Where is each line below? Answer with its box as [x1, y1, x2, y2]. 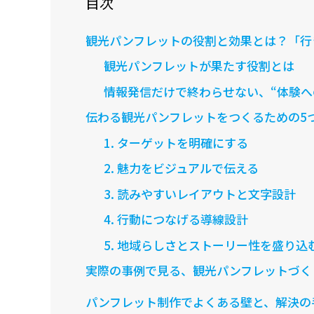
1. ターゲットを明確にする [103, 133, 248, 151]
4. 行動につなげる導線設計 [103, 210, 248, 228]
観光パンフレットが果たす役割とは [103, 57, 294, 75]
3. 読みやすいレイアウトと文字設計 [103, 184, 296, 203]
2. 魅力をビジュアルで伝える [103, 159, 259, 177]
